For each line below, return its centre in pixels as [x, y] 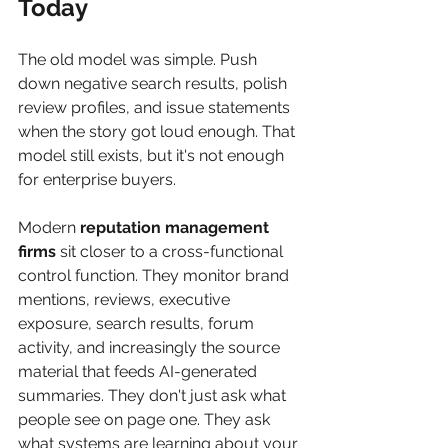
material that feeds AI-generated [139, 371]
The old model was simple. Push [139, 59]
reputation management [176, 227]
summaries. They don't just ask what [154, 395]
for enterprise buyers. [97, 179]
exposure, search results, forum [138, 323]
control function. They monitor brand [155, 275]
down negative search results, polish [154, 83]
